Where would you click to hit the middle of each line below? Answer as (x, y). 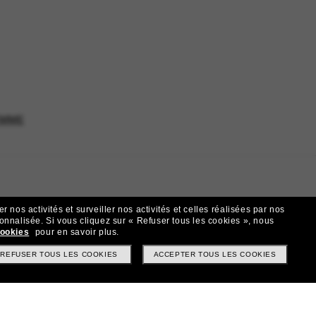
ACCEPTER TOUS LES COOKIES (215, 254)
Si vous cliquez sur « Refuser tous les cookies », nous (160, 221)
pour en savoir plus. (76, 232)
